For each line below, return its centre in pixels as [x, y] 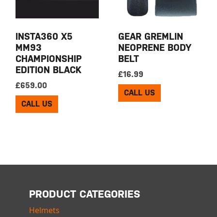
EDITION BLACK [49, 70]
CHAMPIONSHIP [49, 58]
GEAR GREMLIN [151, 36]
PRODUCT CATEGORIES [85, 194]
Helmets [44, 210]
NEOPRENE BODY [155, 47]
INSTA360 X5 [44, 36]
